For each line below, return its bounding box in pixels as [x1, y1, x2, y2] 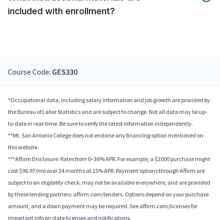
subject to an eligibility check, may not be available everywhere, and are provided [8, 179, 210, 187]
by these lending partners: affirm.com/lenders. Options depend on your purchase [8, 191, 209, 198]
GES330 [52, 67, 78, 78]
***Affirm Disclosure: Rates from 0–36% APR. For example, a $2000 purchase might [8, 155, 210, 163]
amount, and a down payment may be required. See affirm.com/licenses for [8, 202, 197, 210]
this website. [8, 143, 39, 151]
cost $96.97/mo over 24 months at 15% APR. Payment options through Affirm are [8, 167, 205, 175]
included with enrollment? [8, 6, 115, 17]
